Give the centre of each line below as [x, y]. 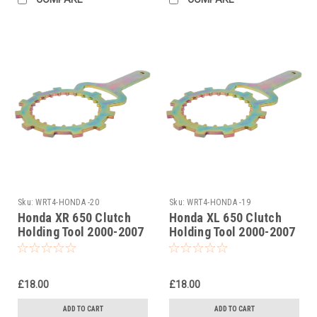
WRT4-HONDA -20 [67, 202]
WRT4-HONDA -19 [219, 202]
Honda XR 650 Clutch [74, 217]
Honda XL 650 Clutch [225, 217]
